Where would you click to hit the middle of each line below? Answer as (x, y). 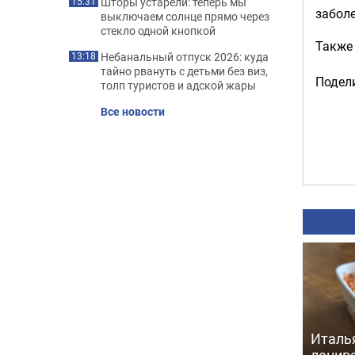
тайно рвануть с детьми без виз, (184, 71)
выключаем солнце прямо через (185, 16)
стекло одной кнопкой (158, 31)
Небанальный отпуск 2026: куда (185, 57)
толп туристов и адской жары (178, 85)
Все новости (133, 111)
